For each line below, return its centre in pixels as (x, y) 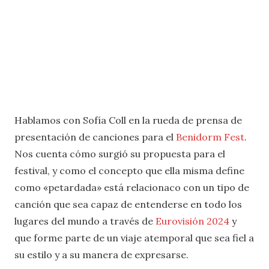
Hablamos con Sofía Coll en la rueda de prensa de (128, 120)
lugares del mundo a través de (85, 221)
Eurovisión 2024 (192, 221)
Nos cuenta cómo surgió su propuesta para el (120, 153)
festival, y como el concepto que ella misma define (129, 170)
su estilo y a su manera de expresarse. (101, 254)
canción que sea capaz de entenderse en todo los (128, 204)
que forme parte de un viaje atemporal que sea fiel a (134, 237)
